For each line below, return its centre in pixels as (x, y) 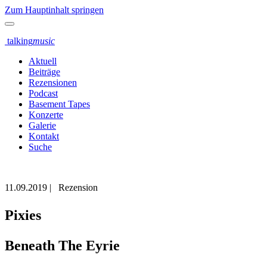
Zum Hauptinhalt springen (54, 10)
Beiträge (44, 72)
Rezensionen (53, 83)
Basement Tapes (59, 104)
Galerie (42, 125)
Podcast (43, 93)
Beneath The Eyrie (62, 246)
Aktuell (43, 61)
